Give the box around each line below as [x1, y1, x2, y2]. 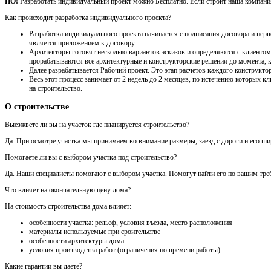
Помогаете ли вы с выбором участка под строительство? [5, 153, 177, 162]
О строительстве [5, 102, 69, 112]
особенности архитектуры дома [29, 237, 124, 246]
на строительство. [29, 84, 82, 93]
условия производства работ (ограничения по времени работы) [29, 246, 220, 255]
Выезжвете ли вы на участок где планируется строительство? [5, 120, 189, 129]
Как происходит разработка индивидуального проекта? [5, 13, 171, 22]
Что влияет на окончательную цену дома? [5, 186, 131, 195]
